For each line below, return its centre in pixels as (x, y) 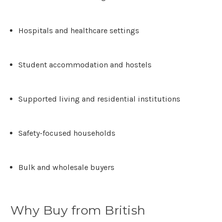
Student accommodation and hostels (85, 65)
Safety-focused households (67, 133)
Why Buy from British (78, 210)
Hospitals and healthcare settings (79, 31)
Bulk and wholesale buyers (67, 167)
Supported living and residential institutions (100, 99)
